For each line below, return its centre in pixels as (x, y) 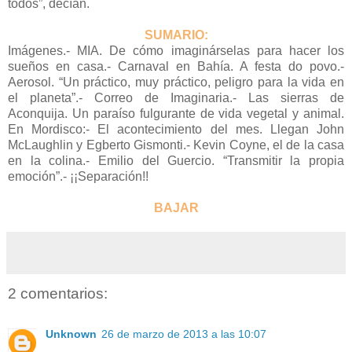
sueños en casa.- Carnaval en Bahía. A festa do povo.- (176, 66)
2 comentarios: (58, 293)
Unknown (71, 334)
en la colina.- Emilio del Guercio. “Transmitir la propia (176, 160)
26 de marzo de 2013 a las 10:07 (184, 334)
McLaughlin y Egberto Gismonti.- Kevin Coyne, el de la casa (176, 145)
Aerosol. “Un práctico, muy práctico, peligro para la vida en (176, 82)
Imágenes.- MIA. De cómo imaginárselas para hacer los (176, 50)
